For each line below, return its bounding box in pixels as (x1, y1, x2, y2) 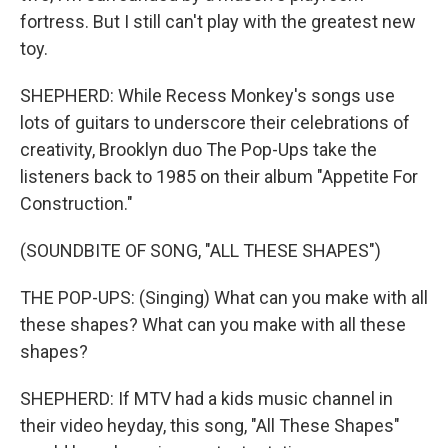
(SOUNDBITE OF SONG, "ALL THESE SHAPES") (20, 239, 381, 261)
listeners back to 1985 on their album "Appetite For (20, 165, 418, 187)
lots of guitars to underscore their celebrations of (20, 111, 410, 133)
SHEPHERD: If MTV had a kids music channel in (20, 387, 393, 409)
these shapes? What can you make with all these (20, 313, 406, 335)
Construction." (20, 192, 133, 214)
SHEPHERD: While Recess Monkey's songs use (20, 84, 395, 106)
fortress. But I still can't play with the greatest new (20, 10, 416, 32)
